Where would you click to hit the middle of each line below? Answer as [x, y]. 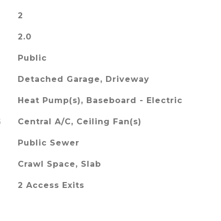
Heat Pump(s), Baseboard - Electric [100, 100]
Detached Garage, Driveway [83, 79]
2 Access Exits [51, 185]
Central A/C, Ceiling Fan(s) [79, 122]
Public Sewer [48, 143]
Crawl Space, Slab [59, 164]
